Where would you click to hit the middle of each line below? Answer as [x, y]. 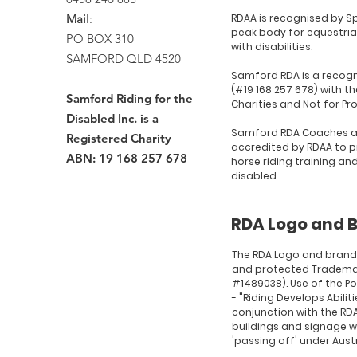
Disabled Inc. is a [112, 118]
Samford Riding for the [129, 98]
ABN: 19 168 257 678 [127, 158]
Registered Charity [119, 138]
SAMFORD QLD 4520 [124, 58]
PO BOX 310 [100, 38]
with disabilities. [272, 46]
